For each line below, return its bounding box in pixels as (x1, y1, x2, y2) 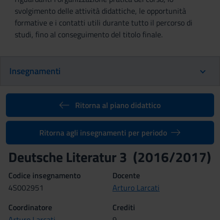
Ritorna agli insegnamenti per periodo (39, 127, 167, 138)
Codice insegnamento (8, 169, 81, 181)
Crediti (112, 201, 135, 213)
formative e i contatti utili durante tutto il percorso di (15, 17, 192, 28)
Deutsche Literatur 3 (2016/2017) (8, 146, 211, 167)
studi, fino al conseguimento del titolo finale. (15, 28, 163, 40)
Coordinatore (8, 201, 52, 213)
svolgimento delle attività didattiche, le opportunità (15, 5, 186, 17)
